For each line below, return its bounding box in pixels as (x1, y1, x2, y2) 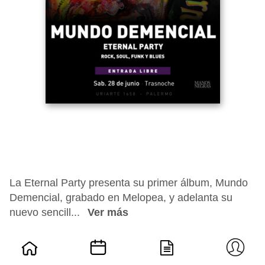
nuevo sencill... (9, 206, 83, 218)
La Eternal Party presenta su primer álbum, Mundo (9, 177, 248, 189)
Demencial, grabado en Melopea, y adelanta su (9, 192, 232, 203)
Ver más (88, 206, 128, 218)
